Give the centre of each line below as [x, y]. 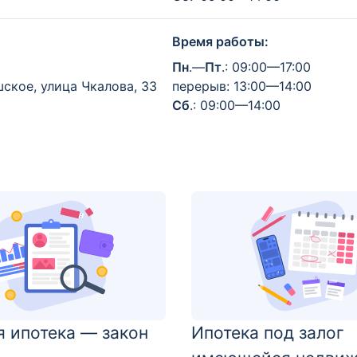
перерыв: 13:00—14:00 [242, 86]
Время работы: [220, 41]
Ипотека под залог [268, 333]
